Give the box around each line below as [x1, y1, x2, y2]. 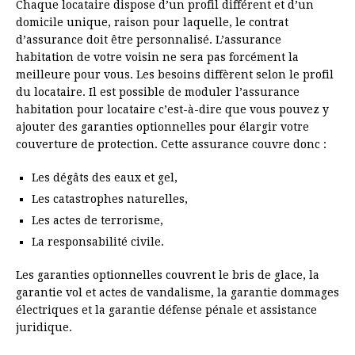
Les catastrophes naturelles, [32, 192, 188, 205]
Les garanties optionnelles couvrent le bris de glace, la [16, 268, 319, 281]
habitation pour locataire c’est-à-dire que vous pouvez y [16, 102, 329, 116]
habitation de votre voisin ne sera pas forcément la [16, 50, 299, 63]
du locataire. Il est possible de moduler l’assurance [16, 85, 300, 98]
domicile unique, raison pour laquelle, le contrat [16, 15, 288, 29]
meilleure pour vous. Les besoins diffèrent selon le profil [16, 67, 334, 81]
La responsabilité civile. [32, 235, 164, 248]
